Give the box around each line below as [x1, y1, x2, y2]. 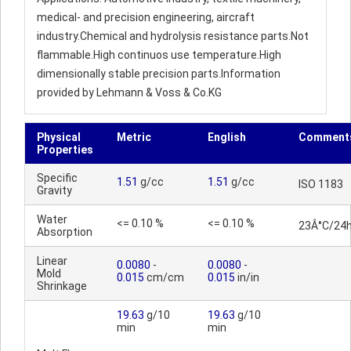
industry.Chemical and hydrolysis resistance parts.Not [37, 30, 309, 42]
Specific [37, 172, 78, 184]
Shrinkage [37, 280, 87, 292]
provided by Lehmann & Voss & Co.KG [37, 86, 222, 99]
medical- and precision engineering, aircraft [37, 11, 255, 24]
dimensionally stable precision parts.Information [37, 67, 280, 80]
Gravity [37, 184, 72, 197]
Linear [37, 255, 67, 267]
